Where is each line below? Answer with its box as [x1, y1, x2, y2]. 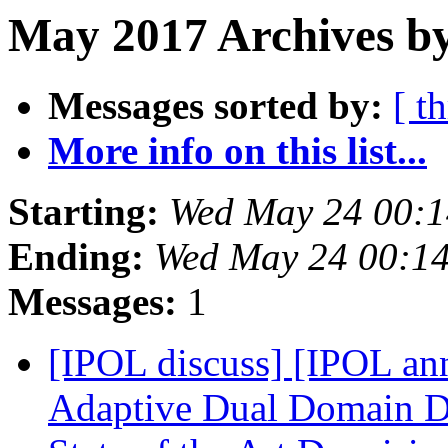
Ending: [8, 235, 144, 279]
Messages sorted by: [48, 84, 383, 128]
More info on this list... [48, 129, 427, 173]
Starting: [8, 190, 159, 234]
